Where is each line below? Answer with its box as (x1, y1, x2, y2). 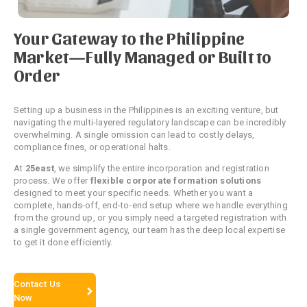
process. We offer (14, 175, 90, 186)
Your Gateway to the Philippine (14, 26, 245, 48)
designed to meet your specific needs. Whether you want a (14, 187, 254, 198)
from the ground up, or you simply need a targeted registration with (14, 212, 287, 223)
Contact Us (14, 278, 60, 289)
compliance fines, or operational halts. (14, 141, 171, 152)
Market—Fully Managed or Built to (14, 45, 272, 66)
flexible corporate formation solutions (90, 175, 262, 186)
